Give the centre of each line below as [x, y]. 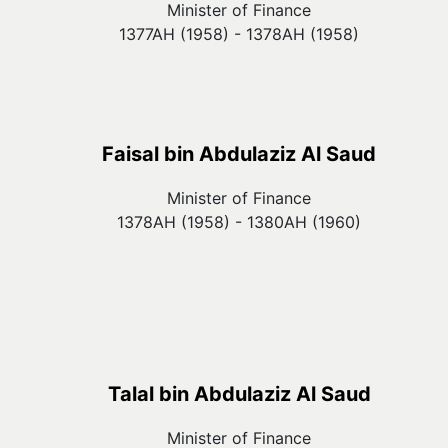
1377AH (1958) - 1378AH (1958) [239, 34]
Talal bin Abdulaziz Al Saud [239, 394]
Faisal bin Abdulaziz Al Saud [239, 154]
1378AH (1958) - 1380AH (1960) [239, 222]
